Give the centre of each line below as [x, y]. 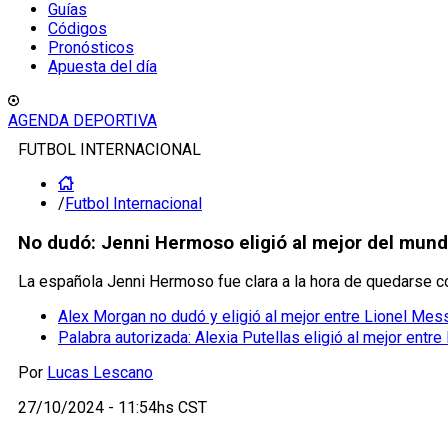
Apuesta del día [102, 66]
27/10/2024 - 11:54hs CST [112, 408]
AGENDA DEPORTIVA [82, 120]
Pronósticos [91, 47]
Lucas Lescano [100, 373]
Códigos [77, 28]
